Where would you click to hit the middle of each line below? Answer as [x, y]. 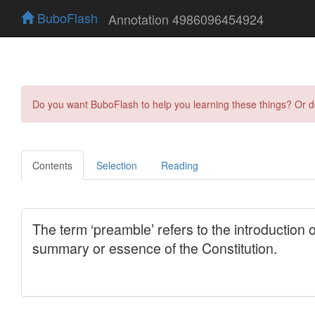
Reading [180, 165]
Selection [117, 165]
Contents [52, 165]
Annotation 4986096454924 [186, 19]
